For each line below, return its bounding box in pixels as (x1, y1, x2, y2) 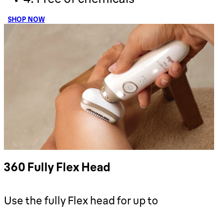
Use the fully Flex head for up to (4, 194, 158, 208)
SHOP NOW (8, 15, 45, 24)
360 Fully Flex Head (4, 160, 110, 175)
